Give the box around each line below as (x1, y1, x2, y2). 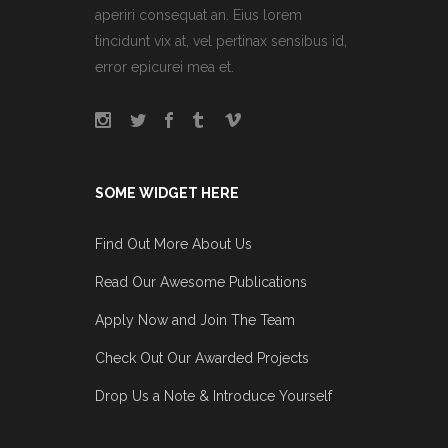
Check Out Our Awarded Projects (95, 349, 309, 366)
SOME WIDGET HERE (95, 184, 239, 201)
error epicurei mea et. (95, 58, 234, 75)
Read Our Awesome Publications (95, 273, 307, 290)
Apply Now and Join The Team (95, 311, 295, 328)
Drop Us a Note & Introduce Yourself (95, 387, 332, 404)
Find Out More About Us (95, 235, 252, 252)
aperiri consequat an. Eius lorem (95, 6, 302, 23)
